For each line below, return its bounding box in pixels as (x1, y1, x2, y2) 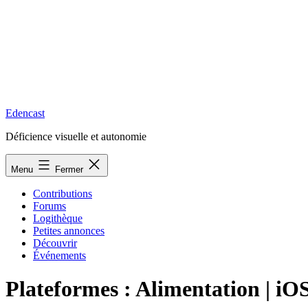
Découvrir (33, 237, 77, 249)
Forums (33, 200, 66, 212)
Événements (33, 250, 86, 261)
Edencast (5, 107, 45, 119)
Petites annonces (33, 225, 104, 236)
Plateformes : (5, 276, 135, 302)
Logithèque (33, 212, 82, 224)
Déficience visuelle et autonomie (5, 131, 146, 142)
